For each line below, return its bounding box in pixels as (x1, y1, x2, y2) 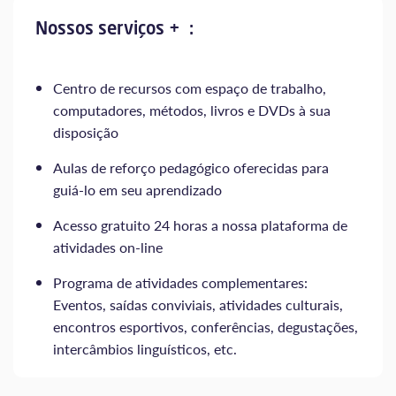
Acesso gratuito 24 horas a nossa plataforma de (53, 214, 347, 235)
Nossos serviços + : (35, 15, 194, 40)
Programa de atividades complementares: (53, 271, 308, 293)
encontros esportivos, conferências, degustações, (53, 316, 358, 337)
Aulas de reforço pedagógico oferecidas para (53, 156, 329, 178)
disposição (53, 121, 118, 142)
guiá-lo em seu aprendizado (53, 179, 222, 200)
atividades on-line (53, 236, 163, 257)
